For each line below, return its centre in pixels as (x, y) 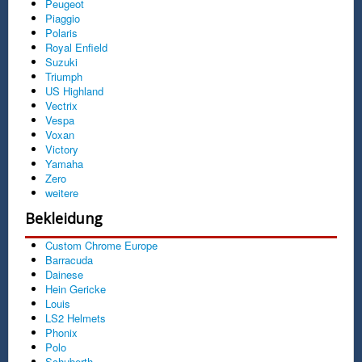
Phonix (61, 332)
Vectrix (61, 105)
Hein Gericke (76, 288)
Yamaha (64, 163)
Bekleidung (64, 218)
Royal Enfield (76, 47)
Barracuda (69, 259)
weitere (62, 192)
